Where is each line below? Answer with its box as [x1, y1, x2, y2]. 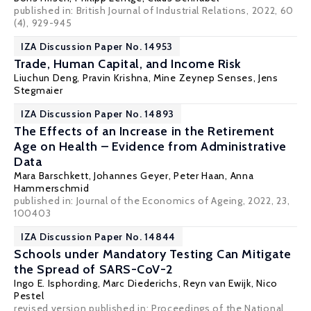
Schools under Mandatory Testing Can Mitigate [14, 246, 292, 262]
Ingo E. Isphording [14, 277, 98, 289]
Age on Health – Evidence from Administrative [14, 139, 287, 154]
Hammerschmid [14, 182, 90, 194]
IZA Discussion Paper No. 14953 [21, 40, 173, 53]
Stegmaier [14, 84, 63, 96]
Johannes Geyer [93, 169, 169, 182]
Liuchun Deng [14, 72, 78, 84]
